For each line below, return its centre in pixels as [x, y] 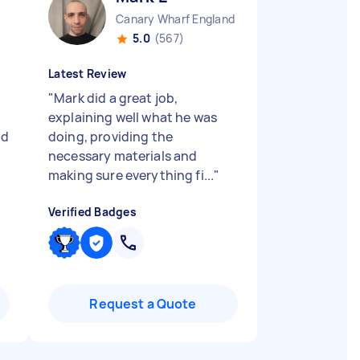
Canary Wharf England [175, 19]
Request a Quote [143, 304]
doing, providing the [110, 137]
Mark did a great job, [116, 98]
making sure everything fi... [131, 175]
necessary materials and [123, 156]
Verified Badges [92, 212]
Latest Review [88, 74]
